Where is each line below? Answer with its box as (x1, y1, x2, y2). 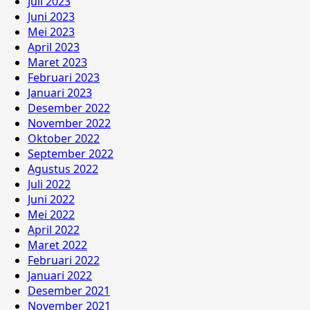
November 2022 (28, 116, 111, 131)
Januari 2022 (28, 268, 92, 284)
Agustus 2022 (28, 161, 98, 177)
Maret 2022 (28, 237, 87, 253)
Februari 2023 (28, 70, 100, 86)
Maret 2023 (28, 55, 87, 71)
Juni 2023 (28, 9, 75, 25)
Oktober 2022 (28, 131, 100, 147)
